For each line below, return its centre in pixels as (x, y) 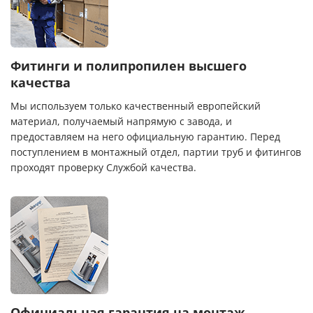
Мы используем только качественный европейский (136, 107)
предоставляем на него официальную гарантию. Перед (145, 137)
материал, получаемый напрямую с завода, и (121, 122)
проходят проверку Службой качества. (103, 168)
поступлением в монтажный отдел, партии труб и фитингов (156, 153)
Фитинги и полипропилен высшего (129, 66)
